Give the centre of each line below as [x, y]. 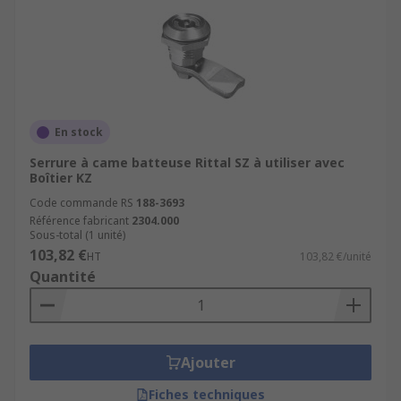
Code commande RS [81, 203]
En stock [79, 132]
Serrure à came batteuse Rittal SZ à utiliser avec [187, 162]
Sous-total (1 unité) [77, 235]
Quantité [63, 277]
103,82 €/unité [336, 256]
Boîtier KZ [61, 178]
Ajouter [208, 363]
